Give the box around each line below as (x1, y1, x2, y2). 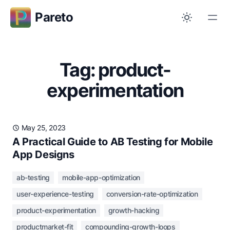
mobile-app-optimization (62, 173, 140, 182)
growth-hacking (108, 206, 160, 215)
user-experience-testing (16, 189, 94, 198)
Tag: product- (60, 59, 170, 81)
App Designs (12, 148, 74, 161)
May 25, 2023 (21, 123, 66, 132)
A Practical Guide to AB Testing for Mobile (12, 136, 213, 148)
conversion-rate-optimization (106, 189, 198, 198)
